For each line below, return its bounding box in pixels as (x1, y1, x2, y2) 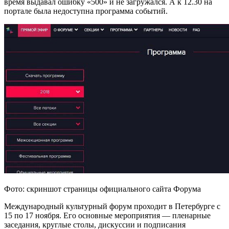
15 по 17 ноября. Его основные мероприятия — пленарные (4, 211, 211, 220)
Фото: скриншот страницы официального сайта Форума (4, 185, 201, 194)
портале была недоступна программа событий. (4, 6, 168, 15)
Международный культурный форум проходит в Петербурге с (4, 202, 220, 211)
